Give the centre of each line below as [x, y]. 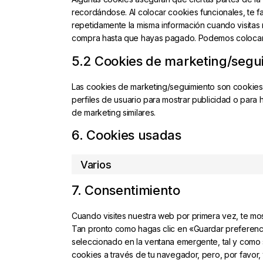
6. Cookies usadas [127, 135]
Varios [96, 164]
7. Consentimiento [126, 190]
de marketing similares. [114, 112]
